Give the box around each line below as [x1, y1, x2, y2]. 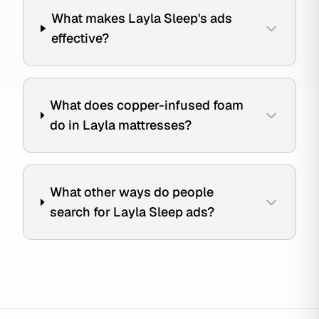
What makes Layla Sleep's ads [51, 10, 233, 26]
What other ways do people [49, 184, 214, 200]
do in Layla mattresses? [49, 117, 192, 133]
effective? [51, 30, 110, 46]
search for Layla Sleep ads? [49, 204, 214, 220]
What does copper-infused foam [49, 97, 244, 113]
